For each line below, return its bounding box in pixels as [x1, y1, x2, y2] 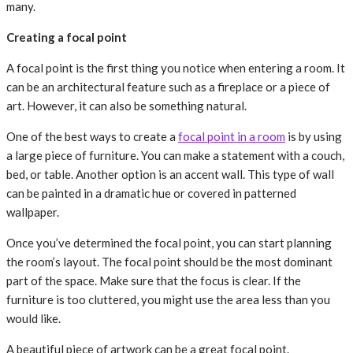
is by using [285, 129, 342, 144]
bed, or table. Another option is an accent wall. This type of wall [6, 167, 334, 182]
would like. [6, 311, 61, 326]
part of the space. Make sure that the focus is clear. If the [6, 273, 301, 288]
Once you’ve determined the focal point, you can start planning [6, 236, 332, 251]
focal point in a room [178, 129, 285, 144]
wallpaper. [6, 205, 59, 220]
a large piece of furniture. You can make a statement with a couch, [6, 148, 344, 163]
